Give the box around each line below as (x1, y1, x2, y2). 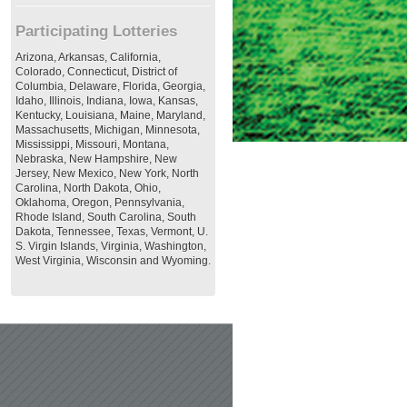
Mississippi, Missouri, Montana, (15, 138, 169, 151)
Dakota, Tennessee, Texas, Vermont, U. (15, 225, 208, 238)
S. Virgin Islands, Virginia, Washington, (15, 240, 206, 253)
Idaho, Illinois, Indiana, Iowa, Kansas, (15, 94, 198, 107)
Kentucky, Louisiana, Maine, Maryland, (15, 109, 205, 122)
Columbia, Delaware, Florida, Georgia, (15, 80, 205, 93)
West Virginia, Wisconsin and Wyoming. (15, 254, 211, 267)
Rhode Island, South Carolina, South (15, 211, 196, 223)
